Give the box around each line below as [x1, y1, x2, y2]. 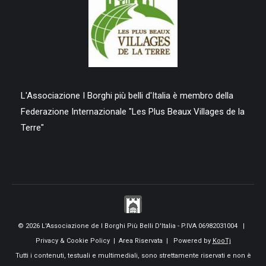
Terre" [21, 122, 44, 134]
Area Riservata [118, 237, 163, 245]
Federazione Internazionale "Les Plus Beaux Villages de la [21, 106, 245, 118]
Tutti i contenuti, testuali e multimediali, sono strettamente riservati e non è [15, 252, 251, 260]
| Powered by [162, 237, 213, 245]
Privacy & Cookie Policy [35, 237, 110, 245]
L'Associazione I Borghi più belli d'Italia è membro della [21, 90, 233, 102]
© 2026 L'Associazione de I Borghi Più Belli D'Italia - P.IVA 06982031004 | [18, 222, 248, 230]
